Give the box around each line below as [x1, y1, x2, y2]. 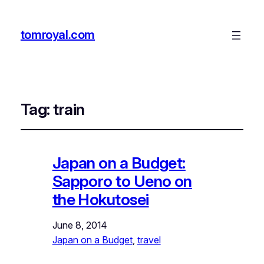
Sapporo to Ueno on [52, 171, 192, 191]
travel [137, 233, 161, 246]
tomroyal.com [20, 28, 95, 42]
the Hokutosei [52, 189, 149, 209]
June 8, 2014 [52, 219, 107, 231]
